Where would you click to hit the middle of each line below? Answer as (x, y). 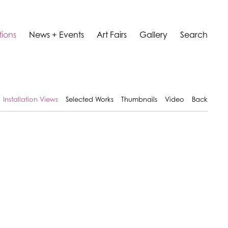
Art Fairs (112, 35)
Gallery (153, 35)
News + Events (56, 35)
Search (194, 35)
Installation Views (31, 100)
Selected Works (90, 100)
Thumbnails (139, 100)
